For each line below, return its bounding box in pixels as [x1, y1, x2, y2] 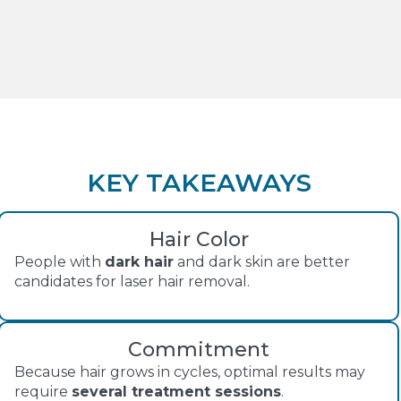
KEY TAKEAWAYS [86, 167, 311, 199]
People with [14, 253, 105, 271]
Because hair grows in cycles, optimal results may [14, 363, 365, 380]
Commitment [128, 337, 269, 362]
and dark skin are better [174, 253, 350, 271]
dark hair [105, 253, 174, 271]
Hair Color [149, 227, 249, 252]
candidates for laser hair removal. [14, 273, 250, 291]
